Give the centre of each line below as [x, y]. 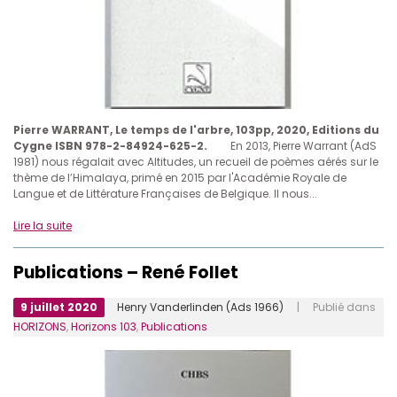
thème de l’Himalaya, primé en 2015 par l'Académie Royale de [180, 177]
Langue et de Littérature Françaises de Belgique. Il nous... [165, 193]
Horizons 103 [104, 326]
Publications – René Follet [126, 272]
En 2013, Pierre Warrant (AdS [302, 145]
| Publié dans [330, 307]
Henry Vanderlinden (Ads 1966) [200, 307]
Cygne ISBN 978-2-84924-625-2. [112, 145]
